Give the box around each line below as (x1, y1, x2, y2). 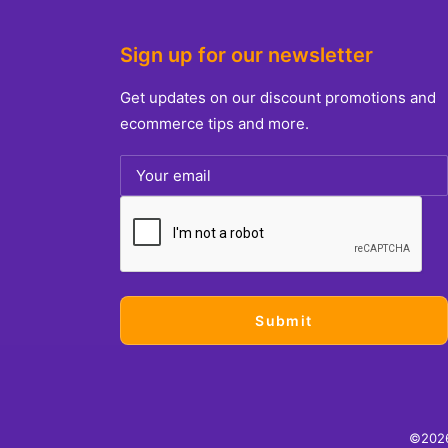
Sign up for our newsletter (120, 43, 373, 67)
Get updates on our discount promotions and (120, 88, 436, 107)
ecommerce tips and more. (120, 114, 309, 133)
